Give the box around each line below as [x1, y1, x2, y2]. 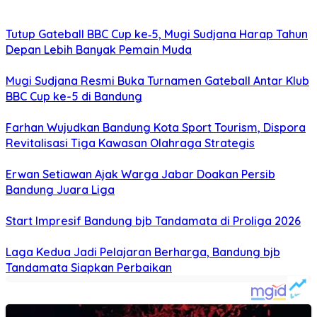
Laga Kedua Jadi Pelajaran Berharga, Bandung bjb [6, 245, 280, 260]
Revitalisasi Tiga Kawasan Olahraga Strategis [6, 136, 255, 151]
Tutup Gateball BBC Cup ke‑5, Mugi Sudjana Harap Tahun [6, 27, 308, 42]
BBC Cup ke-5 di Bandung [6, 89, 142, 104]
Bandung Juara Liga [6, 183, 115, 197]
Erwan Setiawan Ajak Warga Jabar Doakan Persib [6, 167, 275, 182]
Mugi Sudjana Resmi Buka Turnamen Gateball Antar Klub [6, 74, 309, 88]
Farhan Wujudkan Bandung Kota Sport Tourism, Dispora [6, 120, 306, 135]
